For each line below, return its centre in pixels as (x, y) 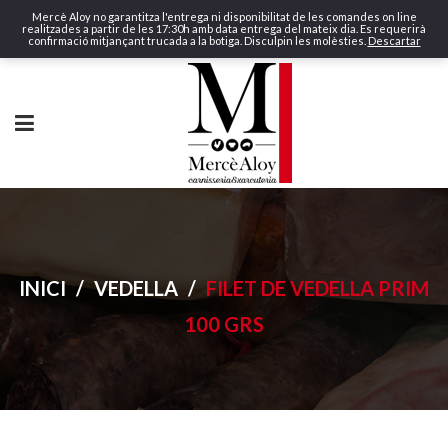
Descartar (394, 40)
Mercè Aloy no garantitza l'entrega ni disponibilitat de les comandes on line (224, 16)
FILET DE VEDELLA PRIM (317, 288)
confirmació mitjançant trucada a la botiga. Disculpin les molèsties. (197, 40)
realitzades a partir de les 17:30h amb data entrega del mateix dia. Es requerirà (224, 28)
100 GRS (224, 324)
